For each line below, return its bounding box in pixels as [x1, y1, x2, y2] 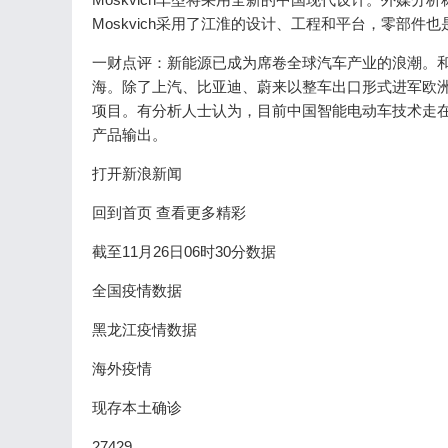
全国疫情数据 [92, 282, 182, 299]
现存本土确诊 [92, 399, 182, 416]
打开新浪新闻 [92, 165, 182, 182]
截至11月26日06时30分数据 [92, 243, 276, 260]
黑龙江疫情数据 [92, 321, 197, 338]
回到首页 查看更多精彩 [92, 204, 246, 221]
